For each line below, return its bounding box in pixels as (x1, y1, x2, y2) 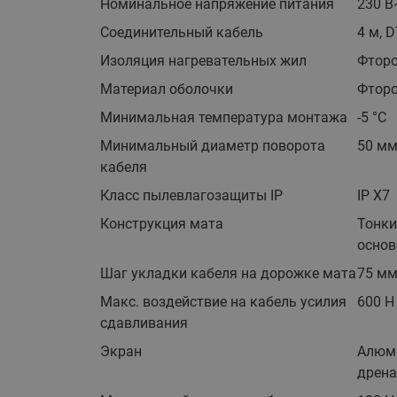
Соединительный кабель (99, 24, 263, 41)
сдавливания (99, 315, 188, 331)
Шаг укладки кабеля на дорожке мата (99, 265, 356, 282)
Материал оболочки (99, 81, 233, 97)
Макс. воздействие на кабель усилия (99, 293, 346, 310)
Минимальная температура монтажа (99, 109, 347, 126)
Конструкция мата (99, 215, 223, 232)
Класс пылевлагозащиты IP (99, 187, 283, 204)
